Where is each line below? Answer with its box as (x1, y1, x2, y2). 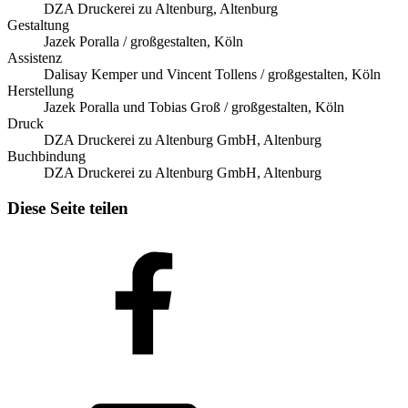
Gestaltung (7, 16, 69, 33)
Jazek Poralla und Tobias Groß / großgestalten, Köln (44, 98, 344, 115)
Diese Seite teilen (7, 198, 128, 218)
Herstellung (7, 82, 74, 98)
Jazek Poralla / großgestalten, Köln (44, 33, 243, 49)
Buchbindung (7, 148, 86, 164)
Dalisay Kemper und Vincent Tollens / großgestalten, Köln (44, 66, 381, 82)
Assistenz (7, 49, 62, 66)
